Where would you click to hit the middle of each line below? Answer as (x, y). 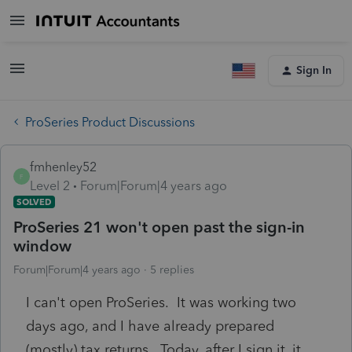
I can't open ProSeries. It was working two (161, 302)
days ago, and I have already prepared (150, 326)
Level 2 (50, 185)
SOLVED (34, 202)
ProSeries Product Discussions (110, 122)
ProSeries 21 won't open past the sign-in (159, 227)
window (42, 246)
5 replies (172, 269)
